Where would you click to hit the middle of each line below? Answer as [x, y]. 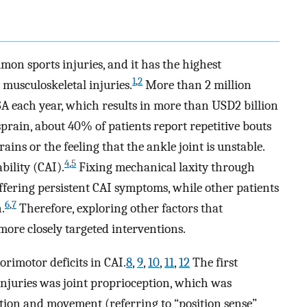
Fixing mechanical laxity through [165, 167]
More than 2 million [197, 85]
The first [214, 262]
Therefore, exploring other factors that [120, 208]
